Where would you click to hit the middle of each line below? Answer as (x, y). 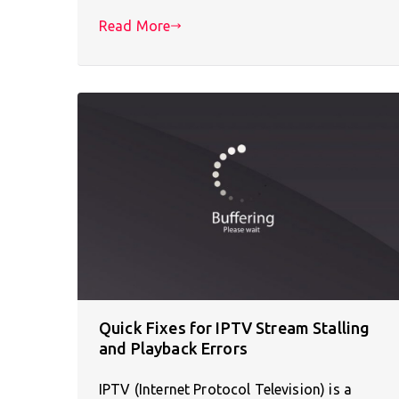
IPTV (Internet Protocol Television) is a (225, 389)
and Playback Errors (173, 348)
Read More (135, 25)
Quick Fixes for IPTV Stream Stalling (235, 327)
